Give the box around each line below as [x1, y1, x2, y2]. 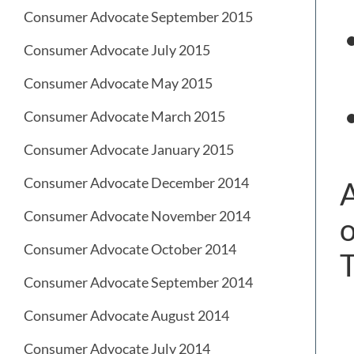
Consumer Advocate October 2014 [24, 240, 236, 258]
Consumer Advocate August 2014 [24, 307, 229, 325]
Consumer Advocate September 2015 [24, 8, 253, 26]
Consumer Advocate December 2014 [24, 174, 249, 192]
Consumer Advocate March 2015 [24, 107, 225, 126]
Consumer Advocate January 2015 [24, 141, 234, 159]
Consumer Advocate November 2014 [24, 207, 250, 225]
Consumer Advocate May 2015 [24, 74, 213, 92]
